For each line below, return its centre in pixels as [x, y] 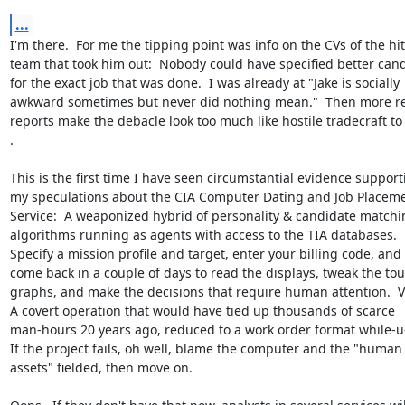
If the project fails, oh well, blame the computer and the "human [206, 348]
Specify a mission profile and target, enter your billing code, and [205, 253]
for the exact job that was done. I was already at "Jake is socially [204, 82]
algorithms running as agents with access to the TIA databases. [203, 234]
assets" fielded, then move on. [101, 367]
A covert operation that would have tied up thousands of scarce [202, 310]
